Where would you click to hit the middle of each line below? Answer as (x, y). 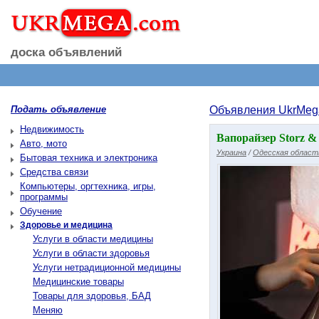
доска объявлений (66, 52)
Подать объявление (58, 109)
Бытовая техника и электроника (89, 158)
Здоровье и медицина (66, 225)
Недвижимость (52, 129)
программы (44, 197)
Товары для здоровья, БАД (92, 296)
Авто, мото (43, 143)
